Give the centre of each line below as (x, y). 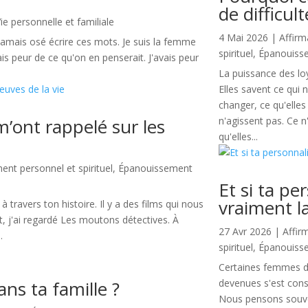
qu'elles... (239, 137)
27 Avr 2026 (245, 232)
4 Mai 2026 (244, 38)
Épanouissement (156, 168)
